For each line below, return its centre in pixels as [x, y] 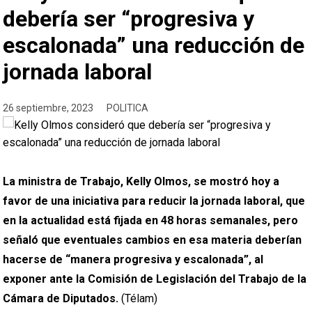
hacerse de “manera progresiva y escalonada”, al [133, 259]
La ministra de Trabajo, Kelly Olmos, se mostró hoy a [141, 181]
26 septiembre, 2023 [48, 108]
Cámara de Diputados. [61, 298]
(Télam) [138, 298]
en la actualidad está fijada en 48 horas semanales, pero [151, 220]
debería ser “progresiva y [129, 19]
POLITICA [128, 108]
